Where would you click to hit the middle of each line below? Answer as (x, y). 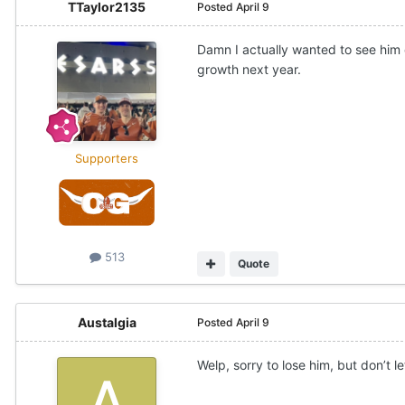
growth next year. (251, 69)
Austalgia (107, 322)
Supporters (107, 158)
